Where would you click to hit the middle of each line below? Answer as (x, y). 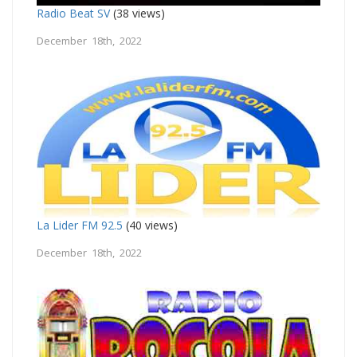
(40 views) (150, 225)
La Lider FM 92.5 (80, 225)
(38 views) (137, 13)
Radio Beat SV (73, 13)
